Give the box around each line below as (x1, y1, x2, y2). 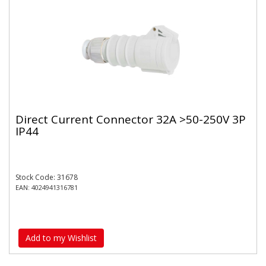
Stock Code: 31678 (15, 172, 78, 182)
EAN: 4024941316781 (15, 183, 78, 192)
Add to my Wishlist (26, 232, 97, 243)
